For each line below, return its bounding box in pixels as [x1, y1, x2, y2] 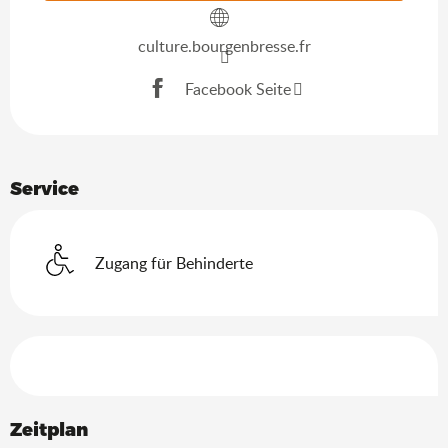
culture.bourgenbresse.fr [137, 35, 311, 58]
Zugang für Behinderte [95, 252, 253, 275]
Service [10, 177, 79, 199]
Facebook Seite [184, 77, 291, 100]
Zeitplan [10, 418, 88, 440]
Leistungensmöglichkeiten [10, 338, 290, 363]
